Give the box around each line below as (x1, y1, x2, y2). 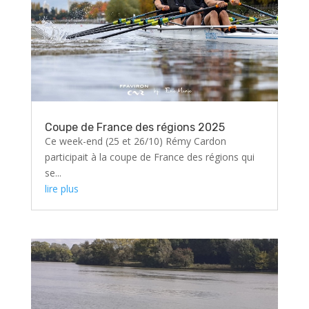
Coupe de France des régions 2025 (44, 121, 225, 134)
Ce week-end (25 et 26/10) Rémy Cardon (44, 134, 226, 148)
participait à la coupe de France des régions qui (44, 150, 255, 164)
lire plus (44, 182, 79, 196)
